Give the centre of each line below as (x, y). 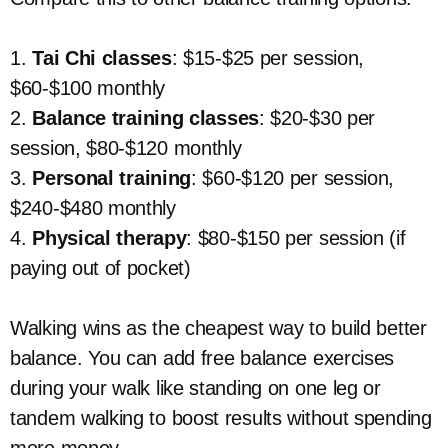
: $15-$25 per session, (268, 58)
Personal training (112, 178)
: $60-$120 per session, (293, 178)
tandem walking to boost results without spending (221, 418)
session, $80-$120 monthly (126, 148)
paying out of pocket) (100, 268)
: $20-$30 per (317, 118)
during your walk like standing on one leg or (195, 388)
